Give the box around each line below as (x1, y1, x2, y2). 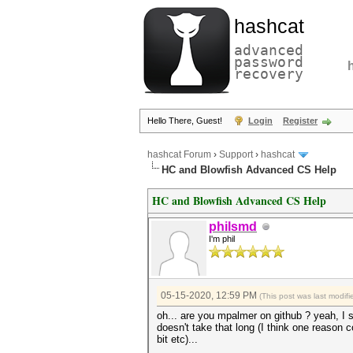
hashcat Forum (147, 149, 211, 161)
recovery (234, 65, 303, 82)
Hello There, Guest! (147, 116, 225, 125)
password (234, 54, 303, 70)
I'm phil (209, 234, 235, 243)
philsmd (209, 220, 257, 233)
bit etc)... (157, 333, 198, 345)
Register (283, 116, 318, 125)
